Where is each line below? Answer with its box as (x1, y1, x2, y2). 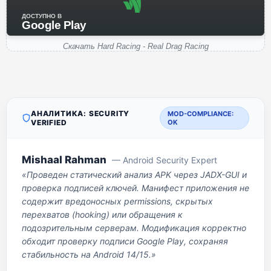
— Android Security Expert (112, 155, 217, 165)
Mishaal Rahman (22, 154, 106, 166)
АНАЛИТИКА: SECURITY (31, 109, 130, 118)
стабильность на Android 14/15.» (22, 249, 156, 260)
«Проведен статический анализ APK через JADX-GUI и (22, 169, 247, 180)
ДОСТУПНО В (22, 13, 62, 19)
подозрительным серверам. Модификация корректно (22, 223, 246, 233)
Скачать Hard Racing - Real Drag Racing (62, 42, 209, 51)
